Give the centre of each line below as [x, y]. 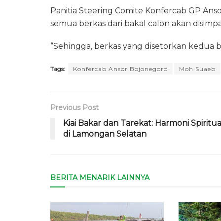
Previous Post [74, 108]
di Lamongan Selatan [105, 134]
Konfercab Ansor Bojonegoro [120, 69]
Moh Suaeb [197, 69]
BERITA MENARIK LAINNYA [100, 178]
